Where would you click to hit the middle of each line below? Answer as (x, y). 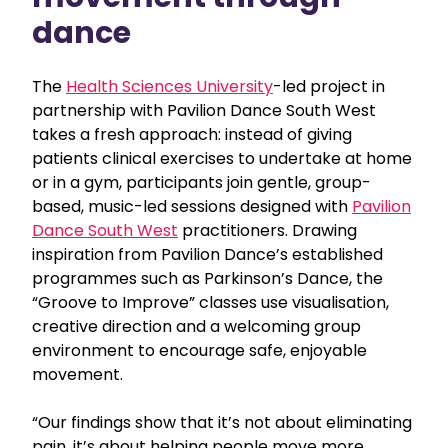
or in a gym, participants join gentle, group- (201, 182)
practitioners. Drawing (267, 230)
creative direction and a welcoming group (196, 326)
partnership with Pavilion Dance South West (204, 110)
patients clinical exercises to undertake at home (222, 158)
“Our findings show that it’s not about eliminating (222, 422)
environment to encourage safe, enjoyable (199, 350)
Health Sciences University (169, 86)
